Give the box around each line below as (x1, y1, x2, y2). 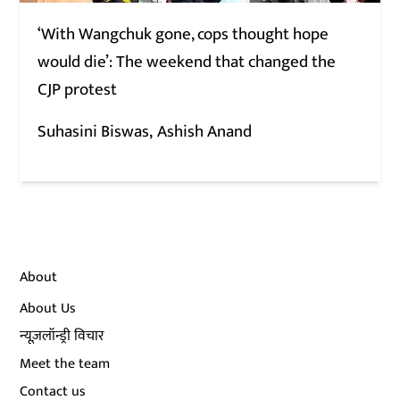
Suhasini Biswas (37, 117, 150, 146)
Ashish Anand (157, 117, 253, 146)
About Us (20, 296, 77, 321)
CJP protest (37, 75, 118, 104)
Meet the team (20, 351, 111, 376)
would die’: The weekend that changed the (37, 47, 337, 76)
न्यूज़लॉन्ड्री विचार (20, 323, 105, 348)
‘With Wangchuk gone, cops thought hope (37, 20, 329, 48)
